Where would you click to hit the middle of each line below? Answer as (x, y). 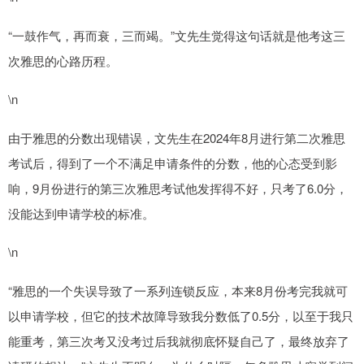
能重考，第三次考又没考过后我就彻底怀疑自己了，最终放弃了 (179, 341)
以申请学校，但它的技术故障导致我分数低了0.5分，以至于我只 (181, 316)
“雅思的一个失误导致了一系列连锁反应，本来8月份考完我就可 (178, 291)
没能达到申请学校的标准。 (81, 214)
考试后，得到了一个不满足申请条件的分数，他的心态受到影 (173, 163)
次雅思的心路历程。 (63, 61)
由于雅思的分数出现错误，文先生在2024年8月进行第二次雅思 (177, 138)
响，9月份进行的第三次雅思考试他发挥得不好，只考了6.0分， (178, 188)
